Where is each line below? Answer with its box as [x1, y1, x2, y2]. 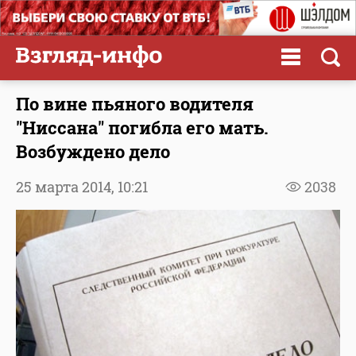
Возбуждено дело [16, 139, 170, 163]
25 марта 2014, [16, 176, 118, 196]
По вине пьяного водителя [16, 91, 253, 115]
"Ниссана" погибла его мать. [16, 115, 269, 139]
